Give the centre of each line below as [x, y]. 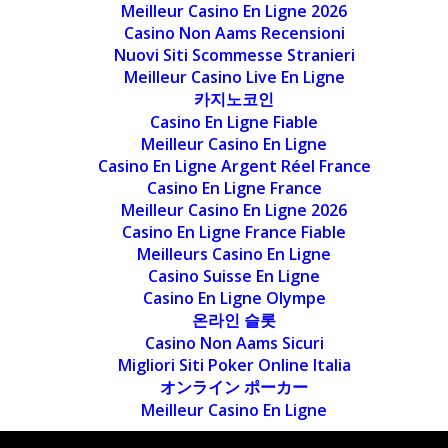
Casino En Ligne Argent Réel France [234, 165]
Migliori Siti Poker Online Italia [234, 364]
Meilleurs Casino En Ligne [234, 253]
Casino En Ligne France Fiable [234, 231]
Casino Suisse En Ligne [234, 275]
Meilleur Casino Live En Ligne [234, 76]
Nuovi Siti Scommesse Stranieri [234, 54]
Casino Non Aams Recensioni [234, 32]
